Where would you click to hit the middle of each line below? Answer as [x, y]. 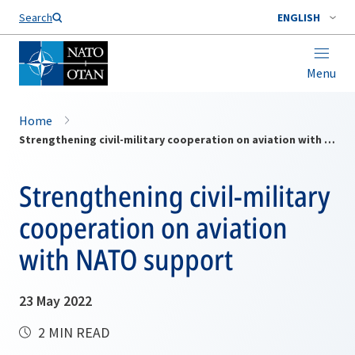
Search [36, 17]
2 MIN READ [72, 332]
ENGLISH [299, 17]
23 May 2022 [55, 301]
